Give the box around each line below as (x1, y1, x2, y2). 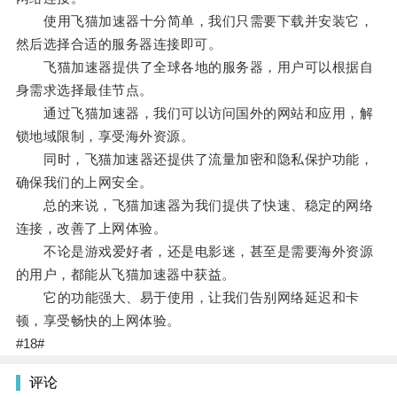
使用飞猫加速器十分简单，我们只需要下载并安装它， (15, 13, 374, 29)
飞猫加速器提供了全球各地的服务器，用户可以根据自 (15, 59, 374, 75)
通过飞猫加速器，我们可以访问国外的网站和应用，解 (15, 105, 374, 121)
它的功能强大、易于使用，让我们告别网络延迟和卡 (15, 290, 360, 306)
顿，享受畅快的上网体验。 (15, 313, 181, 329)
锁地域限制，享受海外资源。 (15, 128, 195, 144)
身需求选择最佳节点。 (15, 82, 153, 98)
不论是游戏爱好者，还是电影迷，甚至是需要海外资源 (15, 244, 374, 260)
